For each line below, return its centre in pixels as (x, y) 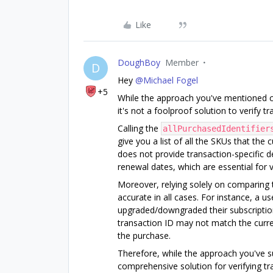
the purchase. (144, 235)
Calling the (139, 128)
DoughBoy (139, 62)
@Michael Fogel (167, 80)
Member (182, 62)
